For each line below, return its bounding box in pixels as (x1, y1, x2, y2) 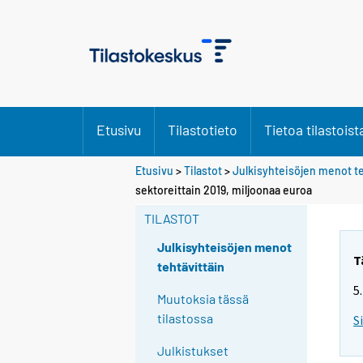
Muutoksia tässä (157, 291, 250, 307)
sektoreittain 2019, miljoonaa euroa (135, 182, 312, 197)
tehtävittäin (157, 258, 225, 275)
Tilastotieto (168, 121, 237, 139)
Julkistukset (157, 343, 229, 359)
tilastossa (157, 310, 214, 327)
